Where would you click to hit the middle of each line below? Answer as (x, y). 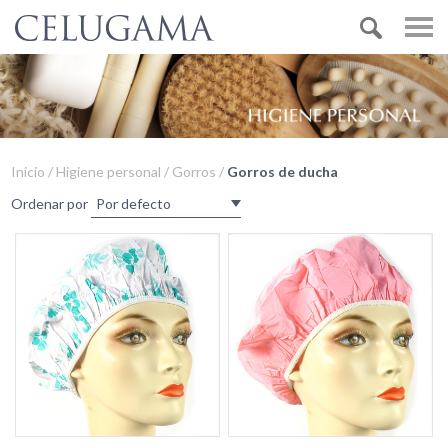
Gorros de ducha (283, 171)
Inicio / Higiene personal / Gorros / (119, 171)
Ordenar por (51, 203)
